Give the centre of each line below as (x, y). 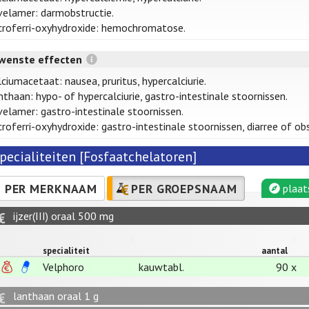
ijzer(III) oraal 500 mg (63, 216)
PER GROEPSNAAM (184, 188)
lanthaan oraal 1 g (56, 296)
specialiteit (66, 251)
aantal (275, 251)
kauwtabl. (161, 267)
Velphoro (63, 267)
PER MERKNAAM (51, 188)
